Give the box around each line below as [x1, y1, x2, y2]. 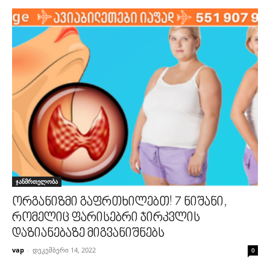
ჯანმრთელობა [16, 177, 58, 186]
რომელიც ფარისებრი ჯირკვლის [12, 211, 200, 226]
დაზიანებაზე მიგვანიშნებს [12, 227, 165, 242]
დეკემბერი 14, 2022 [33, 245, 96, 255]
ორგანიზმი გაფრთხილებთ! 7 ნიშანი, [12, 195, 227, 210]
